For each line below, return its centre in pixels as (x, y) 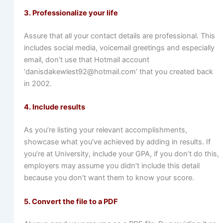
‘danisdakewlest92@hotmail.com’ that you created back (118, 71)
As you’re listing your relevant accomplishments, (105, 130)
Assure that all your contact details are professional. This (119, 36)
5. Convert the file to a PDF (71, 201)
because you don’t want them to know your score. (109, 178)
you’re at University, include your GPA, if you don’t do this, (121, 154)
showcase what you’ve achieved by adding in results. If (117, 142)
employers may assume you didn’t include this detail (111, 166)
